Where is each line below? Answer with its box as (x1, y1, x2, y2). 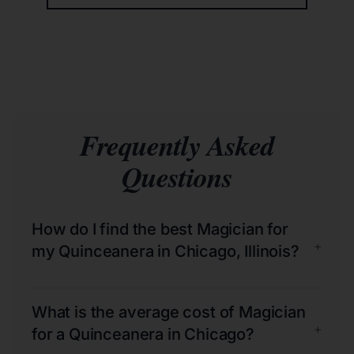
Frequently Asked (79, 124, 275, 165)
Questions (122, 156, 232, 197)
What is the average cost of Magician (32, 302, 306, 322)
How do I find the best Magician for (32, 219, 288, 239)
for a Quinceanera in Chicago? (32, 324, 254, 344)
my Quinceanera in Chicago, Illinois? (32, 241, 299, 261)
